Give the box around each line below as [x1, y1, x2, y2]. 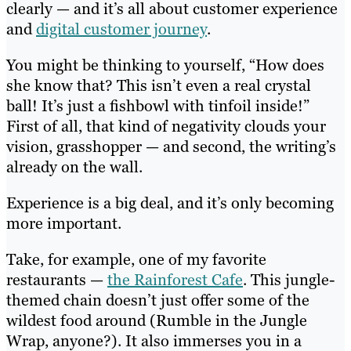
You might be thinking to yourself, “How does [6, 54, 324, 75]
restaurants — [6, 269, 107, 290]
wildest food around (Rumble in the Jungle [6, 309, 307, 331]
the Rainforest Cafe [107, 269, 243, 290]
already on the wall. [6, 156, 143, 177]
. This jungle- [243, 269, 335, 290]
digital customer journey [36, 18, 207, 39]
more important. [6, 212, 121, 233]
